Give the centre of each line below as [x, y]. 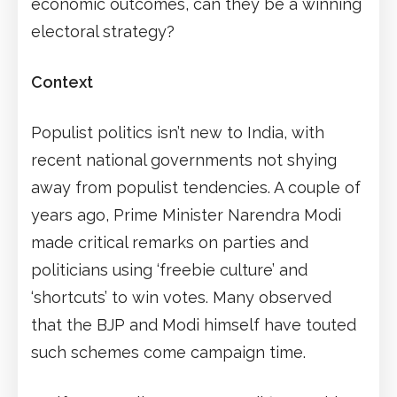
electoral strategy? [103, 31]
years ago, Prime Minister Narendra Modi [186, 214]
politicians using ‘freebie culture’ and [169, 269]
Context [62, 82]
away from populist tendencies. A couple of [196, 187]
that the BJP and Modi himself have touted [194, 324]
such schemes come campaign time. [168, 352]
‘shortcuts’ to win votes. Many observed [181, 297]
